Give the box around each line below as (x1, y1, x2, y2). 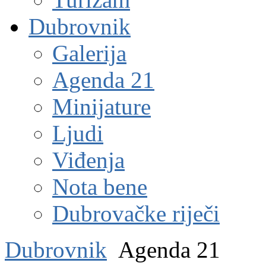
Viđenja (52, 147, 125, 173)
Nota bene (52, 174, 147, 199)
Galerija (52, 40, 126, 66)
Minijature (52, 94, 151, 119)
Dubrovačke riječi (52, 201, 220, 226)
